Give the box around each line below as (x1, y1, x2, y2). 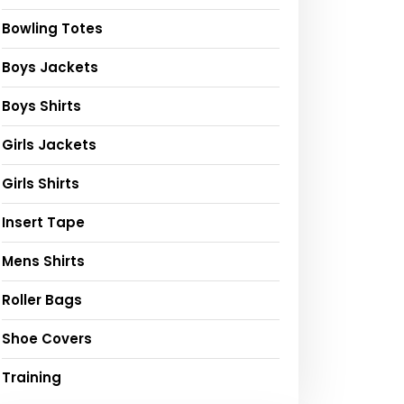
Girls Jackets (2, 135, 96, 155)
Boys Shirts (2, 96, 81, 116)
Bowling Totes (2, 19, 103, 39)
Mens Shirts (2, 252, 85, 271)
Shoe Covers (2, 329, 92, 349)
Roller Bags (2, 290, 82, 310)
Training (2, 368, 61, 388)
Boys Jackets (2, 58, 98, 78)
